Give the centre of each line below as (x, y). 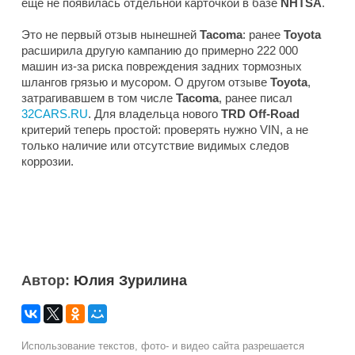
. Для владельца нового (155, 113)
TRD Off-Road (260, 113)
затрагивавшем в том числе (99, 97)
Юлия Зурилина (130, 280)
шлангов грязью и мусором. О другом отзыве (146, 82)
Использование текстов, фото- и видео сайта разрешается (163, 345)
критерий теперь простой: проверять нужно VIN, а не (165, 129)
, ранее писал (256, 97)
